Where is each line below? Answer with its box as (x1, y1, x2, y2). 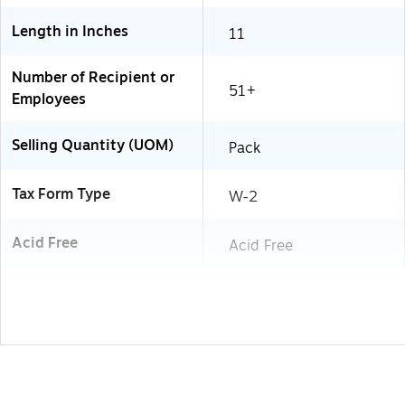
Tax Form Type (12, 183, 110, 205)
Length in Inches (12, 20, 128, 42)
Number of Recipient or (12, 66, 174, 89)
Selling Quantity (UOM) (12, 134, 174, 156)
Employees (12, 88, 86, 110)
